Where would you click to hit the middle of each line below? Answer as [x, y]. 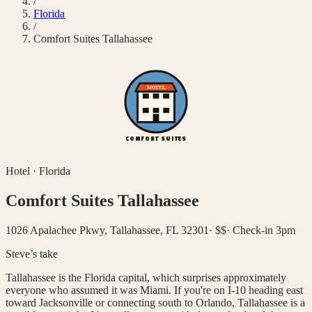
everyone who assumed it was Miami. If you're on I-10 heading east [154, 290]
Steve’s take [32, 253]
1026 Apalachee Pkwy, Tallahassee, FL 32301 [107, 230]
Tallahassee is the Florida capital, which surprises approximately [146, 277]
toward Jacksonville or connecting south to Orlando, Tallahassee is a [155, 302]
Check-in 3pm [264, 230]
